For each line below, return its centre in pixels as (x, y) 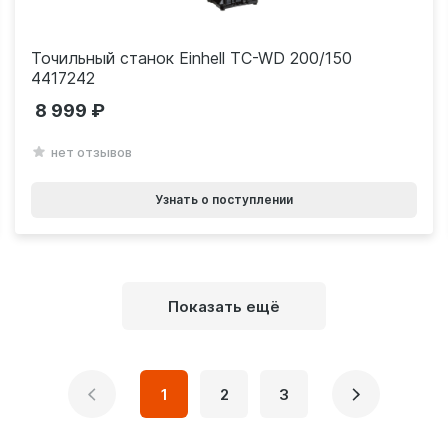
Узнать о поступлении (223, 200)
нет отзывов (91, 152)
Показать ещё (224, 306)
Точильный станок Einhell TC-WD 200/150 (191, 58)
